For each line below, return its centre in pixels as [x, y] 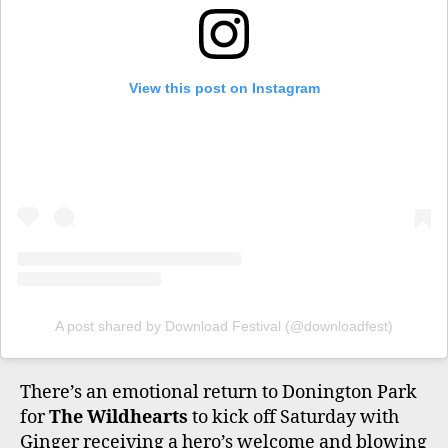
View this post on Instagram [224, 87]
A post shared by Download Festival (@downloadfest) [224, 325]
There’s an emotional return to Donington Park [218, 393]
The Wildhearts [118, 418]
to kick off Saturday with [293, 418]
